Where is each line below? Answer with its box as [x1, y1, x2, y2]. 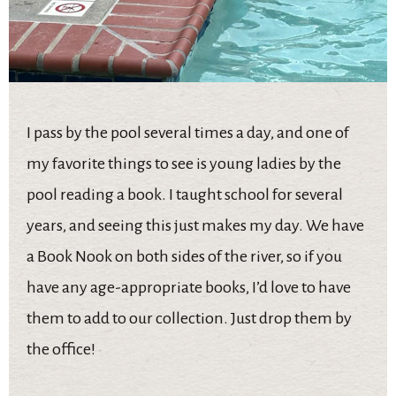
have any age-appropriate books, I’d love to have [27, 278, 351, 297]
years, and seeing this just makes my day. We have [27, 217, 364, 235]
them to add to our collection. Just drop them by [27, 309, 352, 328]
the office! [27, 340, 95, 359]
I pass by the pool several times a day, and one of [27, 124, 349, 142]
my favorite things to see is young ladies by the [27, 155, 341, 173]
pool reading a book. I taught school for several [27, 186, 343, 204]
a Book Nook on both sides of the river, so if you [27, 247, 342, 266]
